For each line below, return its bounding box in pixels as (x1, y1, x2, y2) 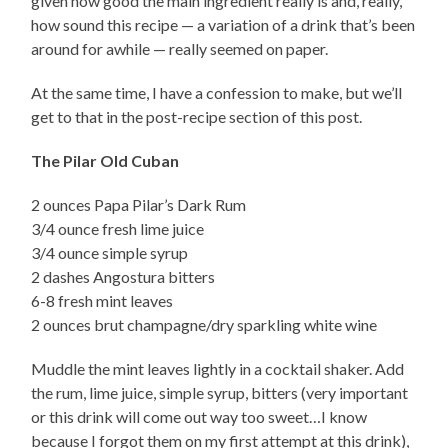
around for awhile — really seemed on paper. (31, 39, 329, 59)
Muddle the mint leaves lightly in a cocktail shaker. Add (31, 359, 405, 379)
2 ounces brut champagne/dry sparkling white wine (31, 315, 378, 335)
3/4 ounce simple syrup (31, 243, 189, 263)
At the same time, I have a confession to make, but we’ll (31, 83, 403, 103)
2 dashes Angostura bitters (31, 267, 216, 287)
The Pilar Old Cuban (31, 151, 180, 171)
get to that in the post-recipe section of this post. (31, 107, 363, 127)
